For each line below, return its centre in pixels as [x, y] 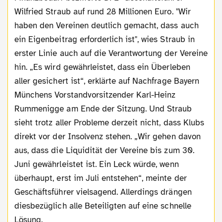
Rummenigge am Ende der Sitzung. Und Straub [103, 109]
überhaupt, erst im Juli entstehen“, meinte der [101, 178]
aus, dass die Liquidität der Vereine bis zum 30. [104, 150]
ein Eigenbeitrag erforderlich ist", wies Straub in [105, 39]
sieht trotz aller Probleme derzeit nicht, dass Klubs [109, 122]
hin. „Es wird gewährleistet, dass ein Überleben [102, 67]
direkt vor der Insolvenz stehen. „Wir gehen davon [108, 136]
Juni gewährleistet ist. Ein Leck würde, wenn [97, 164]
